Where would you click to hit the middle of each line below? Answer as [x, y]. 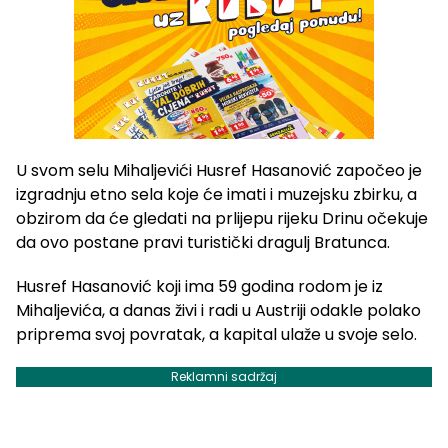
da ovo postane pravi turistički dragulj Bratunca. [203, 243]
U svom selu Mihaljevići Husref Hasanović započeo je [219, 171]
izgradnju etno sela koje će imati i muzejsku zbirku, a [216, 195]
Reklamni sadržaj [224, 377]
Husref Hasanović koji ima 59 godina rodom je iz [199, 287]
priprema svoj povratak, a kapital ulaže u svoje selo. [216, 335]
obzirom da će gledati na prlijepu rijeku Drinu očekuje [222, 219]
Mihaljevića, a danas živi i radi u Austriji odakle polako [218, 311]
